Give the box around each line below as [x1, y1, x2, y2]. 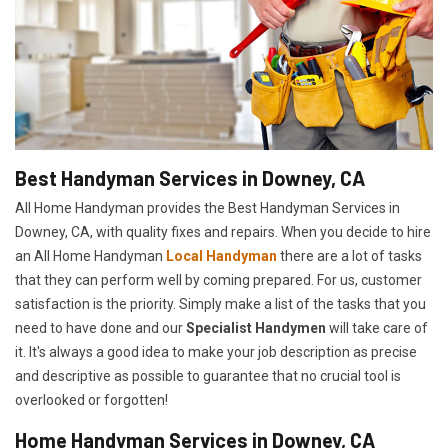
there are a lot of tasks [277, 248, 422, 265]
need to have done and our [15, 320, 186, 337]
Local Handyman [166, 248, 277, 265]
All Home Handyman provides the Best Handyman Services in [15, 200, 400, 217]
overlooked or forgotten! [15, 392, 168, 409]
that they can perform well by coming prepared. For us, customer [15, 272, 422, 289]
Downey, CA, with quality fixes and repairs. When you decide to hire [15, 224, 431, 241]
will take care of [326, 320, 428, 337]
